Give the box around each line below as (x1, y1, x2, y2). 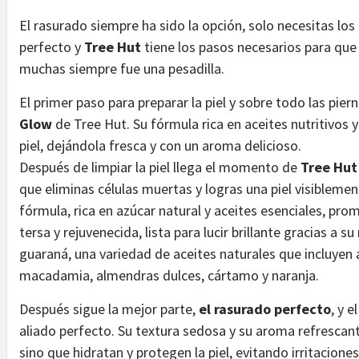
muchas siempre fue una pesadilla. (19, 59, 228, 79)
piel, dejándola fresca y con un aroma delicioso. (19, 136, 301, 155)
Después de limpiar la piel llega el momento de (19, 158, 301, 177)
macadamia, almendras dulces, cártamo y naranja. (19, 266, 322, 285)
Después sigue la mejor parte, (19, 300, 199, 319)
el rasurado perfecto (199, 300, 331, 319)
